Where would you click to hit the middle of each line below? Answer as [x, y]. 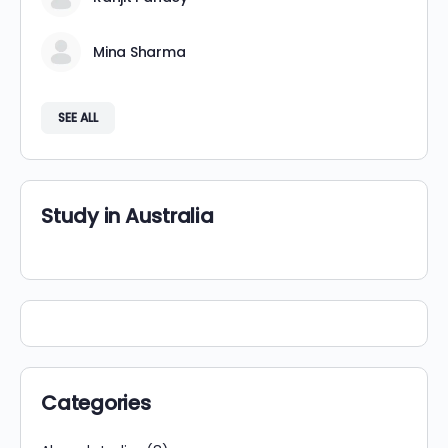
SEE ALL [78, 118]
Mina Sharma [139, 52]
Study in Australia [127, 216]
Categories [96, 403]
